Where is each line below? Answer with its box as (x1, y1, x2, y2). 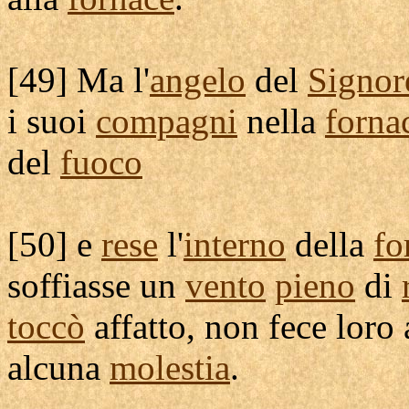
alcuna (7, 348, 110, 387)
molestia (110, 348, 230, 387)
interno (184, 225, 286, 264)
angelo (150, 60, 246, 100)
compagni (96, 101, 237, 141)
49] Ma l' (19, 60, 150, 100)
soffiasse (7, 266, 131, 305)
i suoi (7, 101, 96, 141)
